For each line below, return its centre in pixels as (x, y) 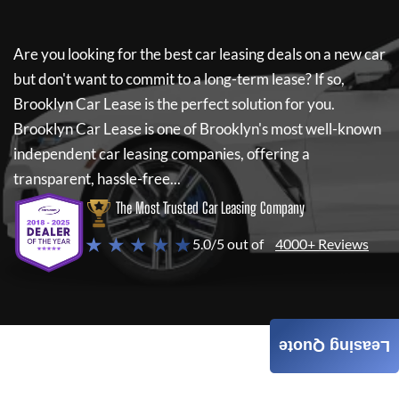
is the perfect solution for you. (238, 104)
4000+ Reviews (322, 244)
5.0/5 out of (228, 244)
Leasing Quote (334, 347)
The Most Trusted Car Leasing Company (210, 208)
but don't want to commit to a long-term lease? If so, (179, 79)
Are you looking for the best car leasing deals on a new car (199, 54)
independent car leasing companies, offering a (162, 154)
